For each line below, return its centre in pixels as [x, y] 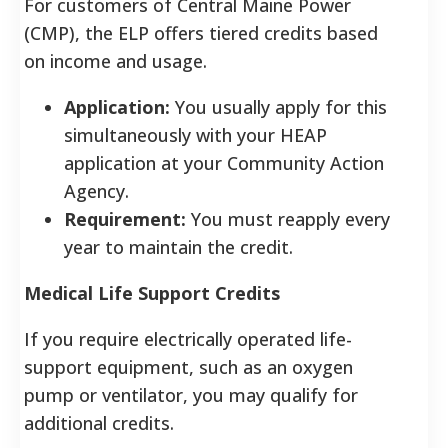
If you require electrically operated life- [188, 338]
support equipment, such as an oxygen [188, 366]
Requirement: [125, 218]
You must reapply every [288, 218]
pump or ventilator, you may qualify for [191, 394]
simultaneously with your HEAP [195, 134]
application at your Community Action [224, 162]
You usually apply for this [278, 106]
